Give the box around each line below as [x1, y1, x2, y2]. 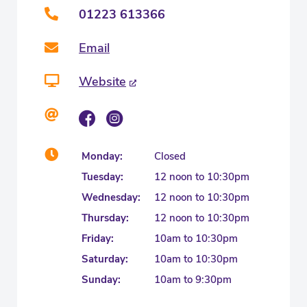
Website [79, 73, 126, 90]
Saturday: [82, 251, 128, 266]
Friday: [82, 231, 114, 245]
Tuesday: [82, 169, 123, 184]
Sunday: [82, 272, 121, 286]
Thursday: [82, 210, 129, 225]
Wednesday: [82, 190, 140, 204]
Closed [154, 149, 186, 163]
